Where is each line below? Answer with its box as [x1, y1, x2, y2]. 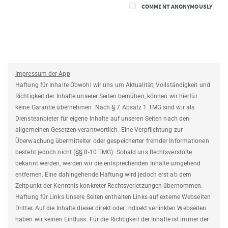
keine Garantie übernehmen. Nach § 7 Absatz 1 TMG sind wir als [15, 104, 195, 111]
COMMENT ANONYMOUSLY [141, 3, 212, 11]
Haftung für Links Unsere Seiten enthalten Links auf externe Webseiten [15, 193, 211, 201]
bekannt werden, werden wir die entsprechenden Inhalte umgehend [15, 160, 201, 167]
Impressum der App [15, 70, 70, 78]
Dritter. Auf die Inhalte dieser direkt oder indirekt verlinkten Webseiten [15, 205, 207, 212]
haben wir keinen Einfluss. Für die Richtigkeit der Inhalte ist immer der [15, 216, 209, 223]
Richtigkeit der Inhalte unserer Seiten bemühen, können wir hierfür [15, 93, 197, 100]
